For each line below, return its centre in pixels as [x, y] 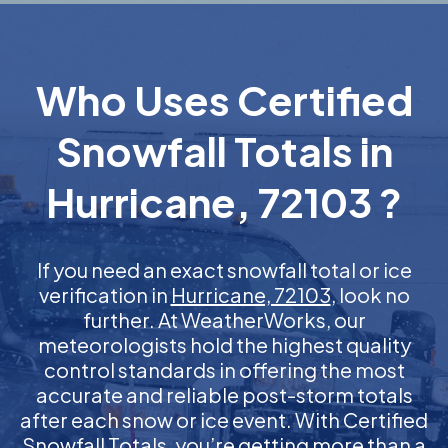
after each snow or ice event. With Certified [224, 419]
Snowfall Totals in [224, 150]
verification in [104, 294]
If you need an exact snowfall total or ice [224, 269]
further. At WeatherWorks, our [224, 319]
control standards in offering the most [224, 369]
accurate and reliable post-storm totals [224, 394]
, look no [370, 294]
